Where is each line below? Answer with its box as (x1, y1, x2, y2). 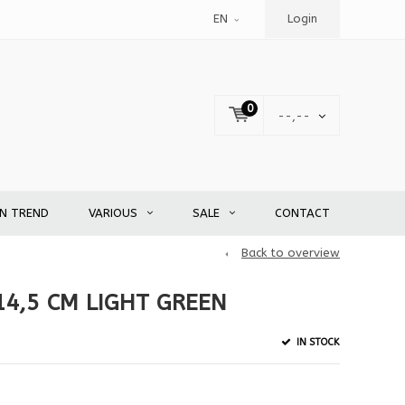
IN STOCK (293, 335, 340, 348)
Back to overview (241, 246, 340, 260)
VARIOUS (89, 206, 137, 221)
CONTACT (275, 206, 330, 221)
